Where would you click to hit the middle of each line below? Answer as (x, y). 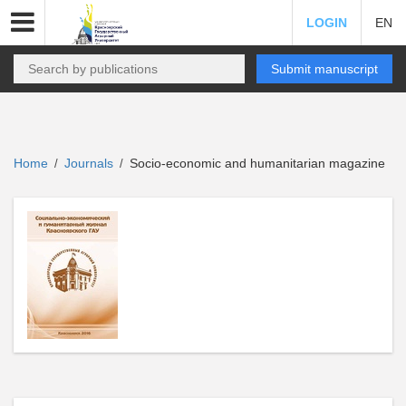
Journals (89, 163)
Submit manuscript (324, 69)
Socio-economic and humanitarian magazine (256, 163)
